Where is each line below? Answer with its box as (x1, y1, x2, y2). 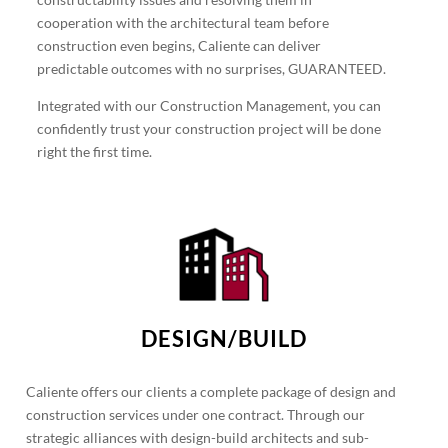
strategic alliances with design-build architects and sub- (26, 429, 370, 446)
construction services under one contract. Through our (26, 406, 366, 423)
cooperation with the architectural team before (37, 14, 330, 31)
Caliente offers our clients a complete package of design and (26, 383, 397, 400)
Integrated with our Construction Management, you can (37, 97, 382, 114)
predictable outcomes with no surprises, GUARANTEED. (37, 60, 387, 77)
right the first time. (37, 143, 153, 160)
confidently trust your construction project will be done (37, 120, 382, 137)
